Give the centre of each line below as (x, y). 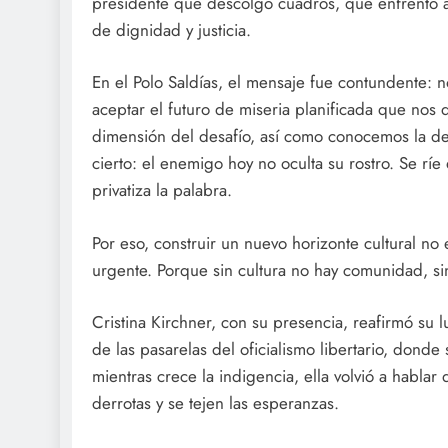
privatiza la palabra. (162, 190)
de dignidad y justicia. (171, 29)
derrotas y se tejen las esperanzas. (215, 403)
